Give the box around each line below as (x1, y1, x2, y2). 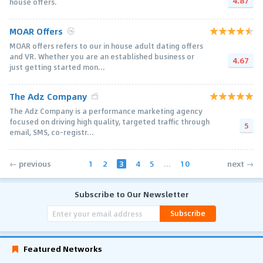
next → (227, 157, 254, 170)
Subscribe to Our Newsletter (74, 187, 189, 200)
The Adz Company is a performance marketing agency (9, 105, 203, 116)
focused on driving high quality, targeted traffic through (9, 116, 210, 127)
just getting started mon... (9, 61, 105, 72)
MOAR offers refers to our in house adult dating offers (9, 40, 203, 51)
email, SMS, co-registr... (9, 126, 94, 137)
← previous (9, 157, 51, 170)
